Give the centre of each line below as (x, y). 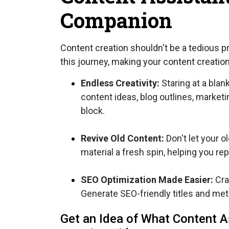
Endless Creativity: (121, 83)
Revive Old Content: (122, 138)
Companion (116, 20)
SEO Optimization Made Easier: (147, 179)
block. (93, 110)
